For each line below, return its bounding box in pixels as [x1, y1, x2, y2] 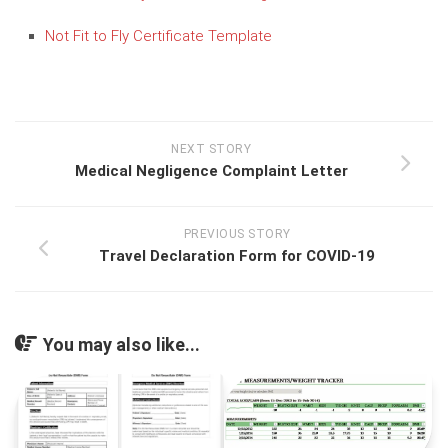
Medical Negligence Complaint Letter [74, 162, 348, 181]
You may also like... [43, 334, 200, 356]
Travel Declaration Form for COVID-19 [99, 247, 375, 266]
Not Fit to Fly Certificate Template [45, 26, 272, 45]
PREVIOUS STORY [183, 227, 291, 242]
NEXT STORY [171, 142, 251, 157]
